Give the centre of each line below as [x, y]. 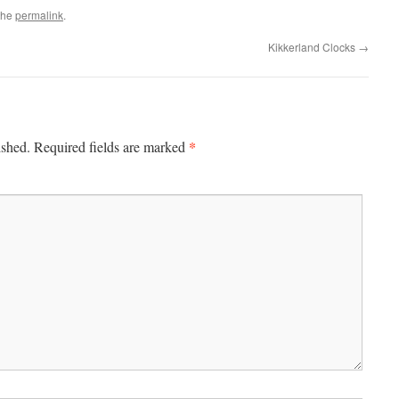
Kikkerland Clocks [313, 47]
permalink [39, 15]
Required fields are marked [111, 147]
